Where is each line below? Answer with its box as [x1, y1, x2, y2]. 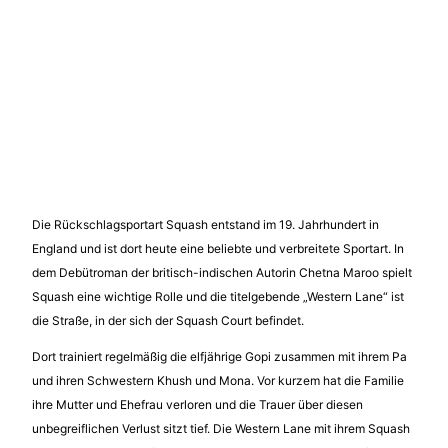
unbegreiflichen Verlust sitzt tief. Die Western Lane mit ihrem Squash [32, 420, 410, 436]
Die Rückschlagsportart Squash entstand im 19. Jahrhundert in [32, 216, 379, 232]
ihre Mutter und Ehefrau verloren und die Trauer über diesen [32, 396, 363, 412]
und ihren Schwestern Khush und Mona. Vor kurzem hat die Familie [32, 372, 404, 388]
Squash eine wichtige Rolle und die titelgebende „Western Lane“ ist [32, 288, 404, 304]
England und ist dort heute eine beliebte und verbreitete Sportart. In [32, 240, 404, 256]
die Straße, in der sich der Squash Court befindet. [32, 312, 304, 328]
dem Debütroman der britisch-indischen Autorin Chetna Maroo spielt [32, 264, 412, 280]
